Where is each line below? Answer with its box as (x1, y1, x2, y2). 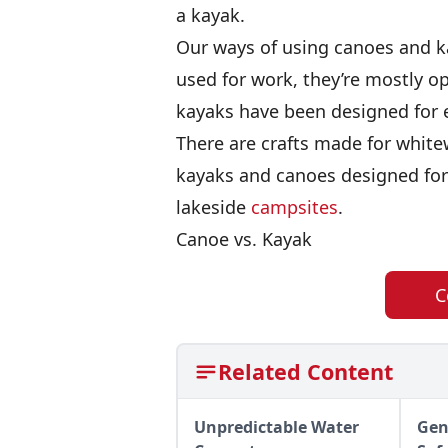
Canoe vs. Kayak (176, 227, 312, 251)
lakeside (176, 195, 251, 219)
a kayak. (176, 3, 245, 27)
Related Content (218, 357, 393, 386)
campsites (251, 195, 338, 219)
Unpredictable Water (194, 416, 359, 438)
